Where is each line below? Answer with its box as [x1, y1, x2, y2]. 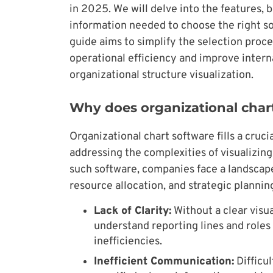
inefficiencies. [94, 234, 162, 249]
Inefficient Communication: [94, 254, 234, 269]
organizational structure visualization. [69, 68, 253, 82]
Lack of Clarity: [94, 204, 171, 218]
